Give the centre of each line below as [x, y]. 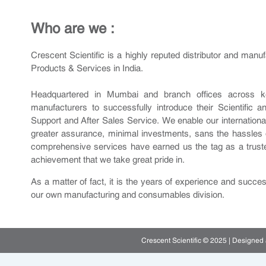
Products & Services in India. [87, 68]
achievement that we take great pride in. [108, 159]
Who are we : [73, 28]
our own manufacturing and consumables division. [128, 194]
